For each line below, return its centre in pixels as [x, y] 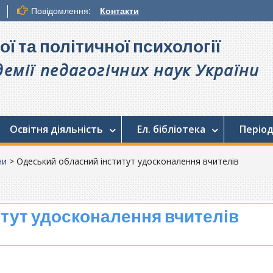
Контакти [119, 11]
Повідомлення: [61, 11]
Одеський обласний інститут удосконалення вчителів [128, 161]
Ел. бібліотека [171, 129]
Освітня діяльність [56, 129]
